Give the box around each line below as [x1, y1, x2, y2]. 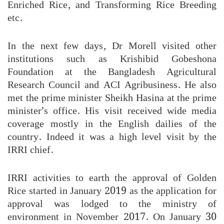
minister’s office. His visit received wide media [7, 102, 216, 119]
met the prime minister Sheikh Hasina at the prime [7, 89, 216, 106]
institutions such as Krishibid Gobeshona [7, 50, 216, 67]
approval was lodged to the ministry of [7, 195, 216, 212]
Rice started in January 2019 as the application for [7, 182, 216, 199]
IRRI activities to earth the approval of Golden [7, 169, 216, 186]
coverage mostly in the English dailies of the [7, 115, 216, 132]
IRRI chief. [7, 141, 53, 158]
